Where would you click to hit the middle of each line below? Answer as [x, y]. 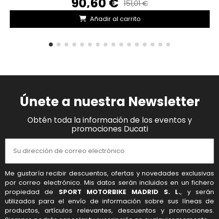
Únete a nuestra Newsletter [109, 101]
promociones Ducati [109, 129]
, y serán [197, 192]
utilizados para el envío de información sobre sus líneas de [109, 201]
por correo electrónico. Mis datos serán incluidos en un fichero [109, 183]
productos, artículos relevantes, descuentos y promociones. [109, 211]
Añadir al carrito [115, 19]
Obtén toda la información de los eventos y [109, 120]
